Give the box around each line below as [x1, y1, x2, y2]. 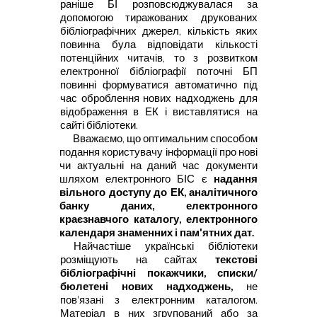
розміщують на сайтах [60, 253, 215, 266]
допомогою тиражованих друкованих [59, 11, 258, 23]
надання [214, 173, 258, 185]
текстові [215, 253, 258, 266]
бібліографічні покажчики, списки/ [60, 267, 258, 279]
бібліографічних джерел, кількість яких [59, 24, 258, 37]
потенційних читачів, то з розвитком [59, 51, 258, 64]
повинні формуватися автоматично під [59, 78, 258, 91]
